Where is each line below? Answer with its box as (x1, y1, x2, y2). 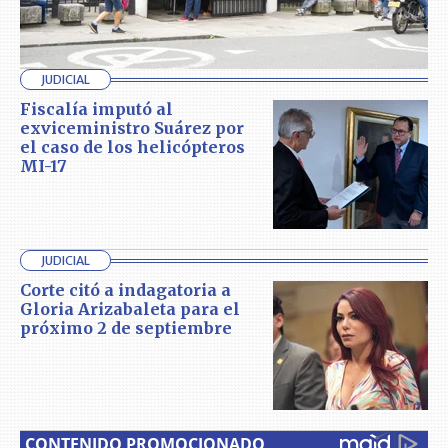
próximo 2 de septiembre (20, 318, 232, 339)
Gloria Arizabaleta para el (20, 299, 240, 320)
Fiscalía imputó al (20, 99, 173, 120)
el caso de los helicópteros (20, 137, 245, 158)
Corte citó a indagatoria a (20, 280, 231, 301)
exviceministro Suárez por (20, 118, 244, 139)
